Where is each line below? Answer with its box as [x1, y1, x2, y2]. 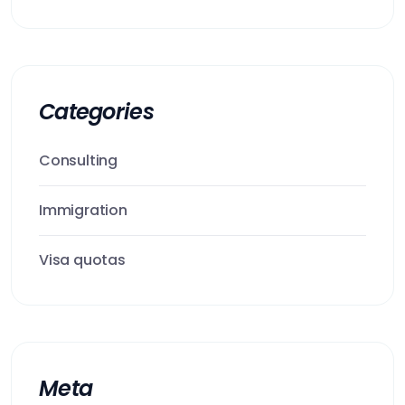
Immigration [39, 200, 127, 221]
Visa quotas [39, 250, 126, 270]
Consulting [39, 150, 118, 171]
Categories [39, 97, 154, 127]
